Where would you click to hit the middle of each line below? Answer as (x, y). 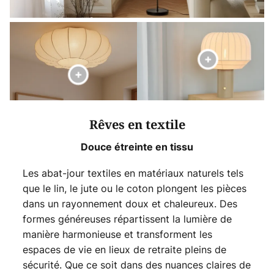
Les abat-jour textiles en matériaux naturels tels (133, 173)
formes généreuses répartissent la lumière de (127, 219)
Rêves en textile (137, 125)
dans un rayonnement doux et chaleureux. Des (130, 203)
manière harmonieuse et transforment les (117, 234)
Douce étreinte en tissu (137, 146)
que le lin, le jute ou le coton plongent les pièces (134, 188)
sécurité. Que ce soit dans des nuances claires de (136, 265)
